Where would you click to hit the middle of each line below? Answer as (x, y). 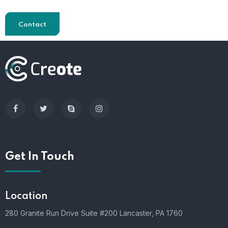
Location (26, 196)
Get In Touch (40, 156)
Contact (32, 24)
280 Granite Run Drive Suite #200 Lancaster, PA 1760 (94, 213)
